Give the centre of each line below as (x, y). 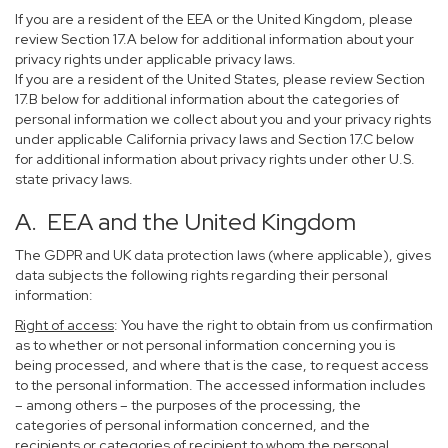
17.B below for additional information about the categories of (207, 99)
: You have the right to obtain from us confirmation (273, 325)
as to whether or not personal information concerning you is (205, 345)
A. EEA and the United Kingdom (185, 221)
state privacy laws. (74, 179)
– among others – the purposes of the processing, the (188, 405)
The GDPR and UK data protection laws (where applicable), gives (223, 255)
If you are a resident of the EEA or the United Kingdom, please (214, 19)
